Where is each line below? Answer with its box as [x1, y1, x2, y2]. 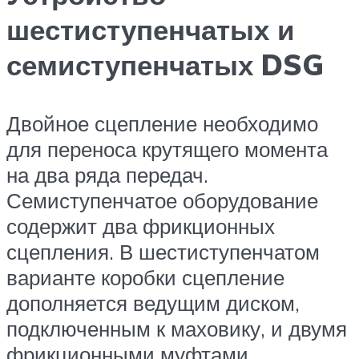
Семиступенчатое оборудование [6, 188, 318, 214]
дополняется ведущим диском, [6, 290, 300, 317]
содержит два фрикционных [6, 213, 275, 240]
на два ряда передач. [6, 162, 208, 188]
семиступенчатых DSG [6, 47, 324, 83]
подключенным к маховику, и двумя [6, 316, 347, 342]
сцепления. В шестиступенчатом [6, 239, 320, 265]
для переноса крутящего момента [6, 136, 328, 163]
